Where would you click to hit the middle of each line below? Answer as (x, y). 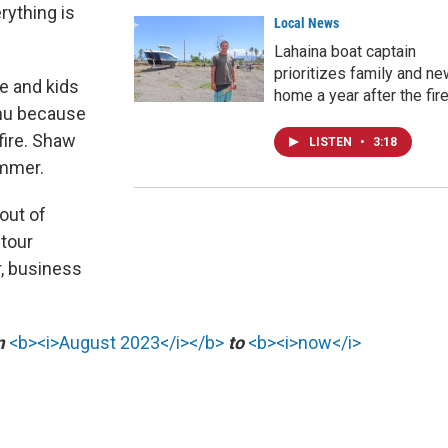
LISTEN (332, 142)
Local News (306, 23)
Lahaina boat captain (345, 52)
